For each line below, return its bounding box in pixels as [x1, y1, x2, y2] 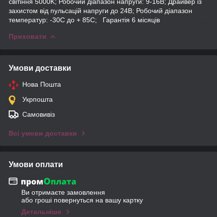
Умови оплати [9, 160, 63, 169]
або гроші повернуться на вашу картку [21, 196, 143, 204]
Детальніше [21, 208, 62, 216]
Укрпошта [22, 95, 53, 103]
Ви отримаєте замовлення [21, 188, 105, 197]
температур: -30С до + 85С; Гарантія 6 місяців [9, 15, 160, 24]
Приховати [9, 32, 46, 40]
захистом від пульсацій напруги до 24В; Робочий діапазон [9, 6, 192, 15]
